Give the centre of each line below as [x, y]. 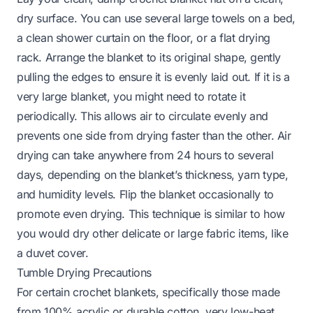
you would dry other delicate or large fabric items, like [153, 233]
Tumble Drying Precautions [84, 272]
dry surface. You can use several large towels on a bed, [156, 18]
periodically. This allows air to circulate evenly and [143, 116]
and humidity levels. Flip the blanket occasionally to [145, 194]
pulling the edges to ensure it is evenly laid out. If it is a [153, 77]
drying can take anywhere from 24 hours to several [145, 155]
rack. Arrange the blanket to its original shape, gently [149, 57]
